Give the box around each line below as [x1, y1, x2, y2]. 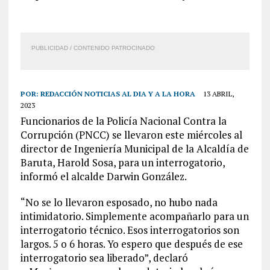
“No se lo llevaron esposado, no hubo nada [20, 195, 218, 209]
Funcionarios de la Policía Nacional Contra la [20, 114, 227, 128]
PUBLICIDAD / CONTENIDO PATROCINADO [31, 45, 155, 51]
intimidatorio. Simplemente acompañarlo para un [20, 209, 249, 223]
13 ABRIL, [202, 89, 234, 98]
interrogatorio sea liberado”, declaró [20, 251, 188, 265]
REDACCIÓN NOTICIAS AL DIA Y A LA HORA [40, 89, 195, 98]
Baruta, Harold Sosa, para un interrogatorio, [20, 155, 225, 169]
